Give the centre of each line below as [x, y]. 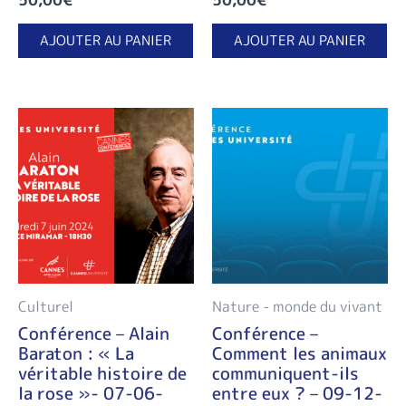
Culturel [46, 307]
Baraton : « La [76, 354]
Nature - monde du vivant [297, 307]
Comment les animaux [300, 354]
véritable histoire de [102, 374]
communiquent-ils [285, 374]
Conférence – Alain [94, 334]
